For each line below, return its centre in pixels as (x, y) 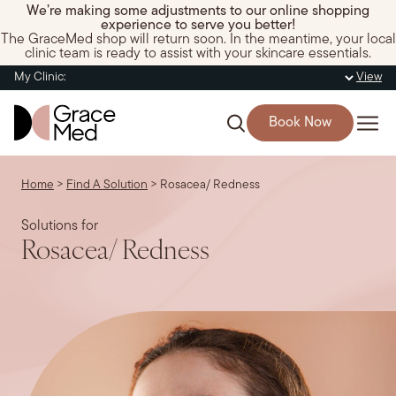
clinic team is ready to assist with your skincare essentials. (198, 54)
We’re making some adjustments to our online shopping (198, 11)
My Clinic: (40, 77)
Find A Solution (107, 185)
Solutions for (60, 226)
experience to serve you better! (198, 26)
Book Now (300, 123)
